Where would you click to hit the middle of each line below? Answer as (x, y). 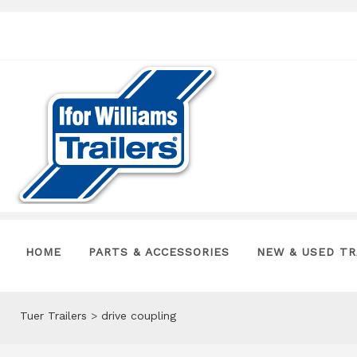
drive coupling (139, 316)
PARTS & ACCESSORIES (159, 252)
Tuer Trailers (53, 316)
